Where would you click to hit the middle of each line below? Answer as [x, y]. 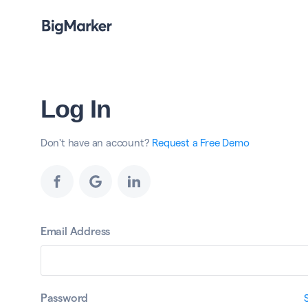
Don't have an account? [96, 143]
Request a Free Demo [201, 143]
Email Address [75, 231]
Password [64, 298]
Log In [75, 109]
